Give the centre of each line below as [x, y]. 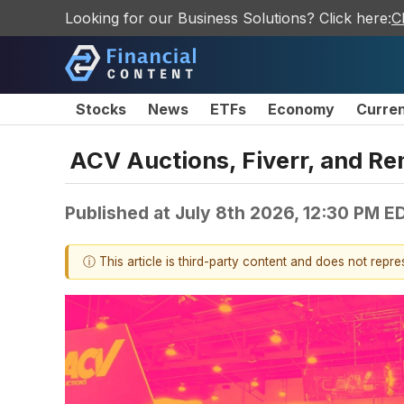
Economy [301, 109]
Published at [120, 212]
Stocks [101, 109]
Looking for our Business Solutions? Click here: [228, 18]
